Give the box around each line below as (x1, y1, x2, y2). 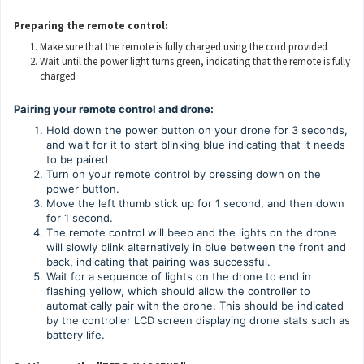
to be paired (46, 153, 108, 166)
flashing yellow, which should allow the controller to (46, 284, 310, 297)
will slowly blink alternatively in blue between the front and (46, 240, 346, 253)
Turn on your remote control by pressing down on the (46, 167, 321, 180)
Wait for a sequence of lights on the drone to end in (46, 270, 311, 283)
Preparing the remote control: (14, 19, 168, 32)
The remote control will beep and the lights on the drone (46, 226, 336, 239)
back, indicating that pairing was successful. (46, 255, 271, 268)
